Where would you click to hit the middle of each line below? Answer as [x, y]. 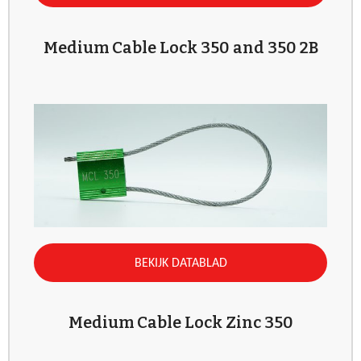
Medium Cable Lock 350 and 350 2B [180, 47]
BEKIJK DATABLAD [180, 263]
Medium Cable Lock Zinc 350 [180, 322]
